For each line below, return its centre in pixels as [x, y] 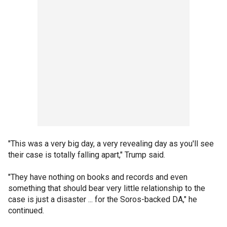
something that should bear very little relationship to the [107, 188]
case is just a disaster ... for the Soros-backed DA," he [103, 200]
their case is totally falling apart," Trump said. [87, 155]
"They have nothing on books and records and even [98, 177]
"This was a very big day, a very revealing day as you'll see [111, 144]
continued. [26, 211]
